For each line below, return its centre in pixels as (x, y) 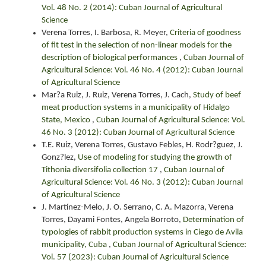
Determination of (213, 220)
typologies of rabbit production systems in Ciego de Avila (142, 232)
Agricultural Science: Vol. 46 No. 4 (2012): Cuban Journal (142, 70)
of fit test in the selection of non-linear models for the (137, 45)
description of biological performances (110, 58)
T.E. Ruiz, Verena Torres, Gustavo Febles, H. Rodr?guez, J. (142, 145)
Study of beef (217, 95)
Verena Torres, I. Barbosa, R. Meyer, (106, 33)
